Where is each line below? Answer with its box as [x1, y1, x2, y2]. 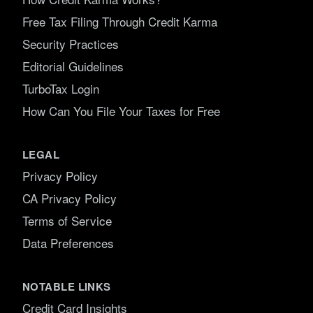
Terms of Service [22, 211, 112, 229]
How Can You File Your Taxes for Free [22, 101, 220, 119]
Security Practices [22, 34, 119, 52]
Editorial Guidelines [22, 57, 124, 75]
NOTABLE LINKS [22, 278, 111, 294]
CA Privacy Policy [22, 189, 117, 207]
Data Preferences [22, 233, 114, 252]
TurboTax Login [22, 79, 99, 97]
